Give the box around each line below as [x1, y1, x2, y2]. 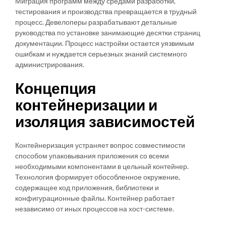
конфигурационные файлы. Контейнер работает [15, 193, 175, 202]
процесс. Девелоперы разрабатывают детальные [15, 17, 177, 26]
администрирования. [15, 60, 84, 69]
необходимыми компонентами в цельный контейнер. [15, 161, 189, 171]
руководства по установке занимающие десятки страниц [15, 28, 200, 37]
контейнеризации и [15, 95, 157, 114]
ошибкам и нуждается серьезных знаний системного [15, 49, 187, 58]
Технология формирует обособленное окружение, [15, 172, 180, 181]
